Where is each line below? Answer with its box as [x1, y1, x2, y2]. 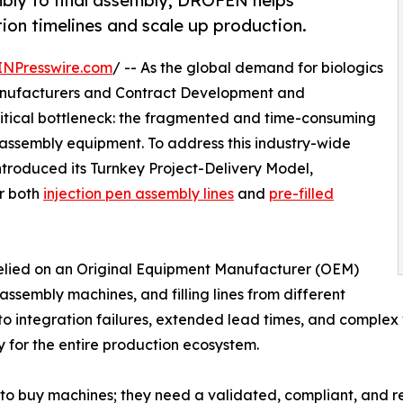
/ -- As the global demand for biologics [112, 58, 383, 77]
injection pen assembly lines [43, 184, 234, 203]
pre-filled [269, 184, 334, 203]
